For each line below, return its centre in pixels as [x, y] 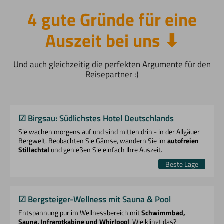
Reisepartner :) [112, 75]
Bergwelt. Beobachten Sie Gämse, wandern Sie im [93, 141]
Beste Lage [182, 164]
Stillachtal [34, 150]
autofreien [183, 141]
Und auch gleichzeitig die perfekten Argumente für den [112, 65]
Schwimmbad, [164, 213]
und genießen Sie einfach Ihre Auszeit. [106, 150]
